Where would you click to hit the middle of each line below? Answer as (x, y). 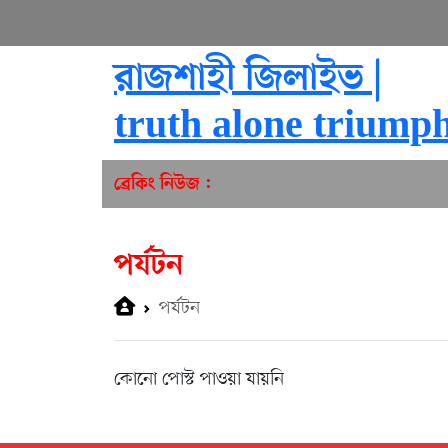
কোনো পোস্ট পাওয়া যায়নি (199, 379)
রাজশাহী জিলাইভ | (248, 79)
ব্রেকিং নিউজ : (162, 184)
